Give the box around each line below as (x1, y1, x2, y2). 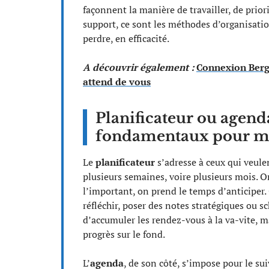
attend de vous (83, 75, 151, 88)
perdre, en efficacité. (83, 32, 169, 45)
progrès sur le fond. (83, 228, 165, 241)
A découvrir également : (83, 61, 194, 74)
